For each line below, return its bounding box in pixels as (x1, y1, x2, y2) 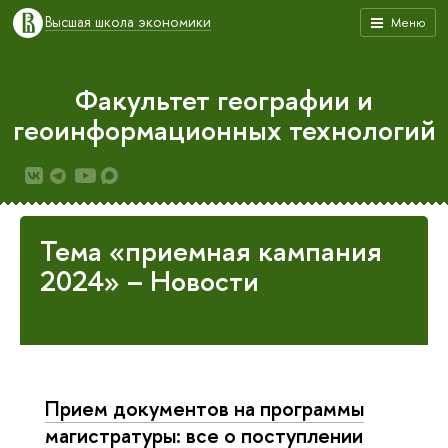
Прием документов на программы (45, 394, 364, 422)
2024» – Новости (40, 262, 259, 300)
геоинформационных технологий (12, 111, 436, 149)
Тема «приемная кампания (40, 232, 382, 270)
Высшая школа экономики (45, 12, 211, 31)
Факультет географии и (75, 81, 373, 119)
